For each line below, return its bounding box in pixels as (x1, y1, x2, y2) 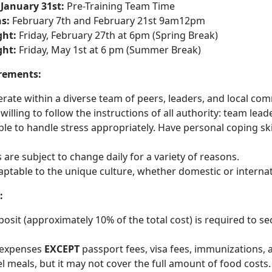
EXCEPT (44, 242, 80, 256)
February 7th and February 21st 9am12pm (9, 14, 205, 27)
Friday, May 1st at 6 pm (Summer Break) (16, 43, 201, 56)
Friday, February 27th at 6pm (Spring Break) (16, 29, 218, 42)
